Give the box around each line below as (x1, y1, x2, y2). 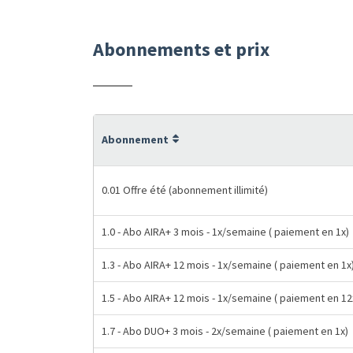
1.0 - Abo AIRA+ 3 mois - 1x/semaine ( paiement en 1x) (102, 225, 349, 239)
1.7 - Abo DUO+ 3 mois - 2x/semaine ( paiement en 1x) (102, 324, 348, 338)
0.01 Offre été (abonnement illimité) (102, 183, 268, 197)
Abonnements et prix (93, 37, 269, 61)
